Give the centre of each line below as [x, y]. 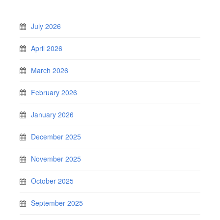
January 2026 [52, 114]
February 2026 [54, 92]
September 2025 [57, 203]
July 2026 [46, 26]
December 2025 [56, 136]
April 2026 [47, 48]
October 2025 [52, 180]
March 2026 [50, 70]
